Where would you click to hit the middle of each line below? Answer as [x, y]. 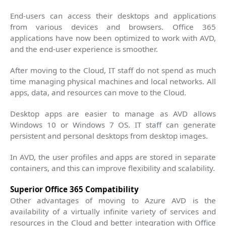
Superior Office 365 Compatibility [74, 189]
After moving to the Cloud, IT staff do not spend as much [113, 70]
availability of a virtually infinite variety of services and [113, 211]
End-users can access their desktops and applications [113, 15]
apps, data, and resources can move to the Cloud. [98, 92]
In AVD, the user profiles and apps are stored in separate [113, 157]
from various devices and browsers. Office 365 [113, 26]
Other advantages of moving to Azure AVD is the [113, 200]
